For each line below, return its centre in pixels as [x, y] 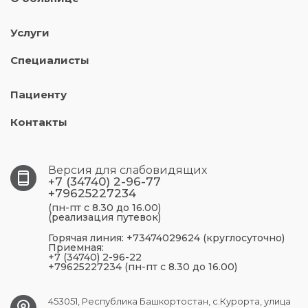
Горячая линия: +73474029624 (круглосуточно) [166, 238]
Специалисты [50, 60]
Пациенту [38, 95]
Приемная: [76, 248]
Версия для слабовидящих [128, 170]
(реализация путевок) [104, 218]
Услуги [30, 33]
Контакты [39, 122]
